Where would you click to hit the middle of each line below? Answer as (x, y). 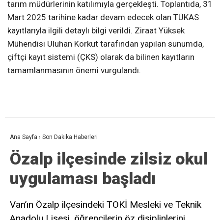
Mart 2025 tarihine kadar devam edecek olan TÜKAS (103, 17)
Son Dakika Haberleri (70, 137)
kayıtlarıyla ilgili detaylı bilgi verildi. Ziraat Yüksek (96, 30)
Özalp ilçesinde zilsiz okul (109, 158)
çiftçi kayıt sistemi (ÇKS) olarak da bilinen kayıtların (101, 57)
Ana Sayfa (24, 137)
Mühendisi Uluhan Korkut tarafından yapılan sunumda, (106, 43)
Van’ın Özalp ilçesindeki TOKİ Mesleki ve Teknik (106, 204)
